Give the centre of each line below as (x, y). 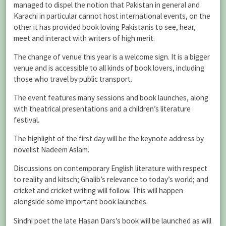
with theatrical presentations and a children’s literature (102, 109)
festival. (26, 120)
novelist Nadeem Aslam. (51, 150)
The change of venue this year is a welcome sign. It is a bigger (112, 56)
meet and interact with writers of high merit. (84, 38)
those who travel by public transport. (73, 79)
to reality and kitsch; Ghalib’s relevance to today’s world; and (111, 180)
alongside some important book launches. (81, 202)
